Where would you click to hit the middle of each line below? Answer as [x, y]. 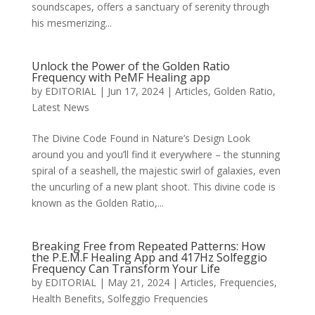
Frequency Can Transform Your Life [126, 269]
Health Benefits [66, 298]
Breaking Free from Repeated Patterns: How [148, 246]
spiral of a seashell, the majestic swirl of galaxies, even [156, 171]
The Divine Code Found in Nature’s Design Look [141, 138]
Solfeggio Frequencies [157, 298]
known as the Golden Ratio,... [97, 203]
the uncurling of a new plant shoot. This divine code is [153, 187]
